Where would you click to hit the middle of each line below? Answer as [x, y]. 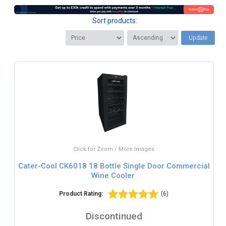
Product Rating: [81, 193]
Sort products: [115, 21]
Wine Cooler [113, 176]
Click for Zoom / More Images [114, 149]
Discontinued [114, 216]
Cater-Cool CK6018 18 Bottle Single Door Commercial [114, 166]
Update [198, 38]
